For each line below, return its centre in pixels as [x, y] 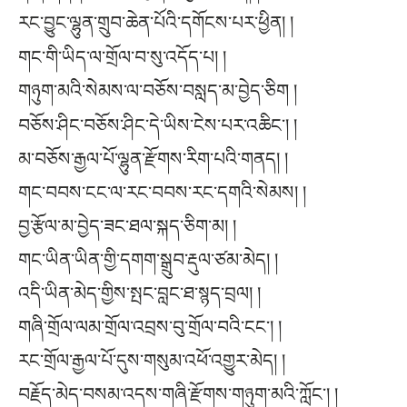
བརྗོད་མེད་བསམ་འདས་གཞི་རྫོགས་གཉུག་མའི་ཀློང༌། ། [178, 395]
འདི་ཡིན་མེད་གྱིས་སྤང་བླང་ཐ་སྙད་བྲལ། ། [139, 294]
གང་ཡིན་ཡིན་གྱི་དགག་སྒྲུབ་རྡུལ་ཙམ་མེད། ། [148, 260]
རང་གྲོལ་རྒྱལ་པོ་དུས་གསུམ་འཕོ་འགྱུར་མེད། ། [152, 361]
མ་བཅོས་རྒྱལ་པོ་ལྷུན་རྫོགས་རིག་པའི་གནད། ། [153, 159]
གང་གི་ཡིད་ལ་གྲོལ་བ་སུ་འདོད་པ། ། [122, 57]
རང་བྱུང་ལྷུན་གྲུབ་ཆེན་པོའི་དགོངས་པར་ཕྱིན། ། [156, 22]
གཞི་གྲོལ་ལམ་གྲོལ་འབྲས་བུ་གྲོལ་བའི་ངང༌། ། [150, 328]
